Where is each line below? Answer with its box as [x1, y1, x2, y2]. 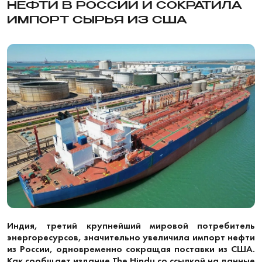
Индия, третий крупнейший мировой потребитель [7, 219, 255, 232]
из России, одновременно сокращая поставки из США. [7, 242, 255, 255]
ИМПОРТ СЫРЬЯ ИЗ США [7, 15, 187, 26]
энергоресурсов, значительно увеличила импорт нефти [7, 230, 255, 243]
